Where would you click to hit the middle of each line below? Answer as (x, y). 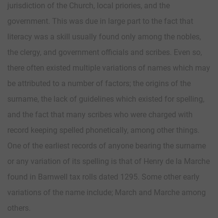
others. (19, 208)
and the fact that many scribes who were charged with (100, 114)
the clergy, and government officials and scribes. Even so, (105, 52)
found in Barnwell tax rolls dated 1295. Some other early (103, 177)
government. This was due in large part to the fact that (100, 21)
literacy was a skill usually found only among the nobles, (104, 36)
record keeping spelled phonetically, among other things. (103, 130)
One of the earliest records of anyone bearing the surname (107, 145)
